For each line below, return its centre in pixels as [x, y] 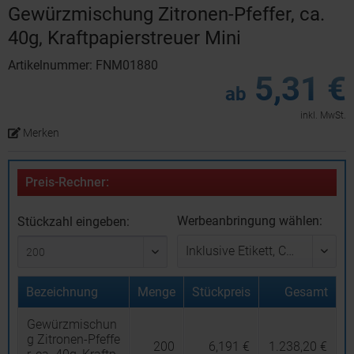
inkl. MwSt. [323, 115]
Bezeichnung [62, 292]
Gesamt [306, 292]
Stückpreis [221, 292]
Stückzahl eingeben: [73, 222]
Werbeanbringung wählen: [249, 221]
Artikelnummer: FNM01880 [83, 65]
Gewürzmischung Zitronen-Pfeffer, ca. [166, 14]
